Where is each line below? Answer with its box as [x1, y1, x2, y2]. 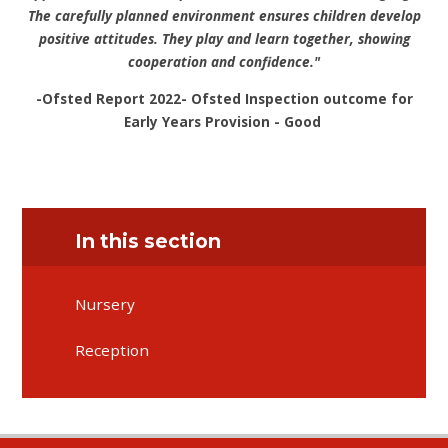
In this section [75, 228, 222, 253]
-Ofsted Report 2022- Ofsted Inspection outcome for [35, 88, 413, 108]
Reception [75, 339, 150, 360]
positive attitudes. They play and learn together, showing [38, 29, 410, 49]
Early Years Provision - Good [123, 111, 325, 131]
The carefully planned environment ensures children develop [27, 6, 421, 26]
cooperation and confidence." [128, 52, 320, 72]
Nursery [75, 294, 136, 315]
